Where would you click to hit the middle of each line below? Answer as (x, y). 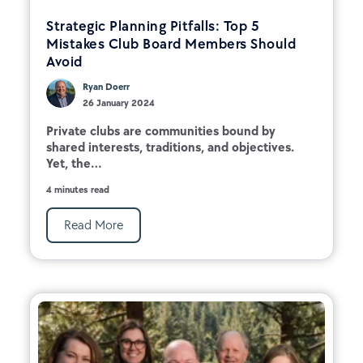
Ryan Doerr (106, 86)
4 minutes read (78, 189)
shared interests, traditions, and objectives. (170, 147)
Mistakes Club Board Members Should (171, 43)
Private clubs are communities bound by (161, 130)
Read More (94, 224)
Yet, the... (74, 163)
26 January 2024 (119, 102)
